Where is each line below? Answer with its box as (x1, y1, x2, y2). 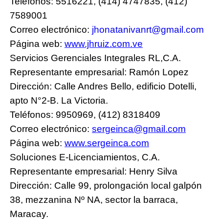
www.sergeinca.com (65, 137, 149, 148)
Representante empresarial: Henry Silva (10, 166, 177, 176)
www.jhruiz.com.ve (65, 38, 143, 49)
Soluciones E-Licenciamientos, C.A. (10, 152, 160, 162)
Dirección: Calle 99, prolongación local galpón (10, 180, 202, 191)
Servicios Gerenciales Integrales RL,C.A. (10, 52, 181, 63)
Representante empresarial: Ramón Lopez (10, 66, 189, 77)
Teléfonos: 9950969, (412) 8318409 (10, 109, 160, 120)
